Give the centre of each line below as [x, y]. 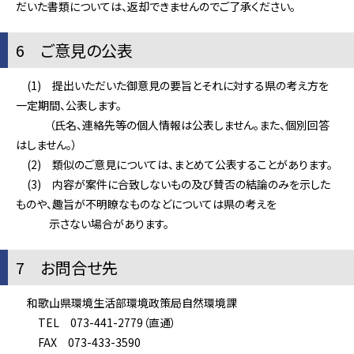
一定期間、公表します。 [69, 105]
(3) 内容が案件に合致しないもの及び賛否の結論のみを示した [173, 184]
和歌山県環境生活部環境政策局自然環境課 [126, 303]
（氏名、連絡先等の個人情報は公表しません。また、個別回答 [173, 125]
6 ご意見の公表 [82, 50]
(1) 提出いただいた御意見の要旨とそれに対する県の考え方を [172, 85]
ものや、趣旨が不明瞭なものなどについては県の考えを [146, 204]
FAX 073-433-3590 [78, 342]
